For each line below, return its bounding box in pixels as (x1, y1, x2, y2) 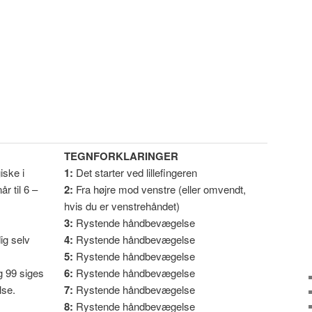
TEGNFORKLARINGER (64, 148, 178, 164)
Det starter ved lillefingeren (76, 165, 197, 180)
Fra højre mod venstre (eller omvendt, (76, 182, 246, 197)
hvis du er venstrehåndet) (64, 198, 180, 214)
